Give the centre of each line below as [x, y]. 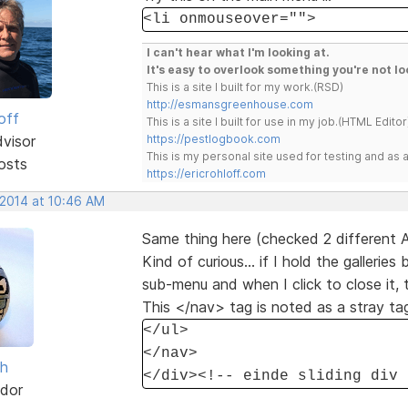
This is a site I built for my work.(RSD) [245, 87]
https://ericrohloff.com [206, 173]
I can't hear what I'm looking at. [238, 52]
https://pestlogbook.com [213, 138]
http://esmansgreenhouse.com [229, 104]
